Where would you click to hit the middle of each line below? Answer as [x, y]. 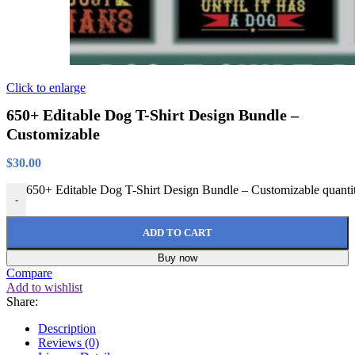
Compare [29, 273]
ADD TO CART [177, 233]
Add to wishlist [44, 288]
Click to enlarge [46, 88]
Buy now [177, 258]
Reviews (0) [69, 343]
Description [67, 329]
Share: [22, 302]
